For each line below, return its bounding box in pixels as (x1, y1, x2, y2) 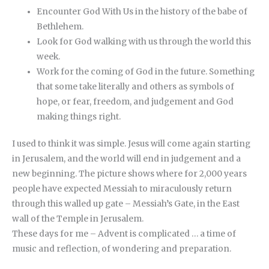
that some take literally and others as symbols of (37, 81, 235, 92)
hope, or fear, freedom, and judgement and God (37, 96, 234, 107)
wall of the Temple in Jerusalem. (12, 214, 144, 225)
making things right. (37, 111, 121, 122)
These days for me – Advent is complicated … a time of (12, 229, 236, 240)
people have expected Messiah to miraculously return (12, 184, 232, 195)
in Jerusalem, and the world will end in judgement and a (12, 154, 241, 165)
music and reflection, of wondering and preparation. (12, 244, 231, 255)
